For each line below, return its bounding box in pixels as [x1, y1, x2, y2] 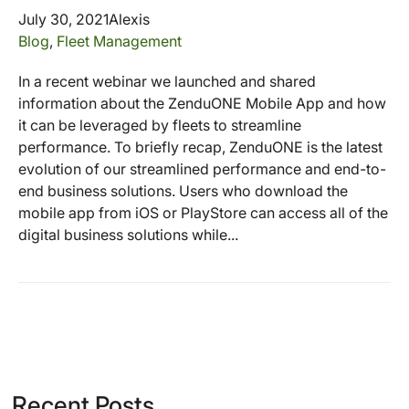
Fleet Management [57, 31, 182, 50]
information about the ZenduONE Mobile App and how [18, 93, 386, 112]
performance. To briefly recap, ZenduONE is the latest [18, 137, 383, 156]
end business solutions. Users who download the [18, 181, 348, 200]
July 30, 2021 [18, 9, 109, 28]
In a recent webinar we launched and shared [18, 71, 316, 90]
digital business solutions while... [18, 225, 238, 244]
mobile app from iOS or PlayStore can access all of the [18, 203, 388, 222]
